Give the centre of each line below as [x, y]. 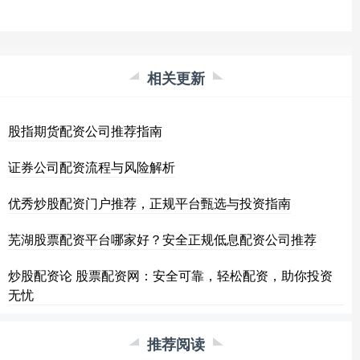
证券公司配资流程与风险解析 [92, 167]
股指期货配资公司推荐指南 [85, 131]
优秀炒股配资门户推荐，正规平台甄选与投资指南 [149, 203]
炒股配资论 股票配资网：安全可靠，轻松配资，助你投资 [170, 275]
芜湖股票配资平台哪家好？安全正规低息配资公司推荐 [162, 239]
